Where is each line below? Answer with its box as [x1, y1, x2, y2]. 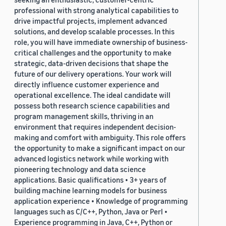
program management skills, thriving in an [14, 111, 153, 121]
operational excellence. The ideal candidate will [14, 90, 171, 100]
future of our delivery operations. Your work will [14, 69, 172, 79]
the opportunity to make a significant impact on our [14, 143, 185, 153]
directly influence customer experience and [14, 80, 159, 89]
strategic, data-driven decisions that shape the [14, 59, 168, 68]
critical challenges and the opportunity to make [14, 48, 172, 58]
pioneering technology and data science [14, 164, 146, 174]
